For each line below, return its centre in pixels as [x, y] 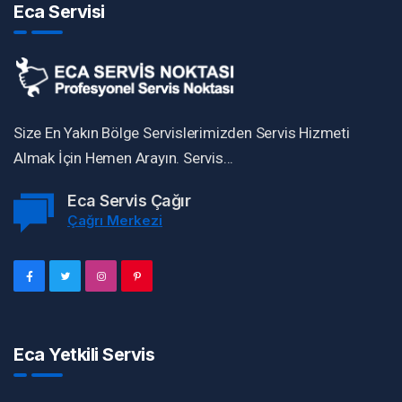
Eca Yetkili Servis [84, 355]
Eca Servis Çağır [129, 201]
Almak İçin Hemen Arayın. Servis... [124, 158]
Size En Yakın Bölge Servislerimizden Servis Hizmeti [182, 133]
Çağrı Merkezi [115, 221]
